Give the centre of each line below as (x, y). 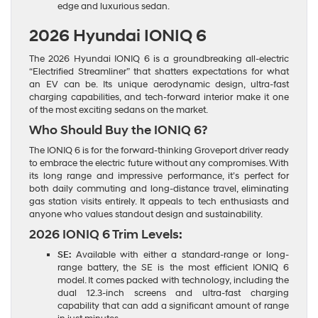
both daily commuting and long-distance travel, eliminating (159, 188)
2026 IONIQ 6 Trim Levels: (106, 234)
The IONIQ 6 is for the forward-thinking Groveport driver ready (159, 150)
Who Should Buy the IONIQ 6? (118, 130)
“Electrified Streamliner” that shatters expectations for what (159, 71)
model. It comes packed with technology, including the (173, 280)
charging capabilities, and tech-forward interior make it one (159, 97)
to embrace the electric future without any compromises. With (159, 163)
